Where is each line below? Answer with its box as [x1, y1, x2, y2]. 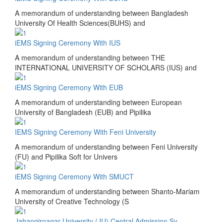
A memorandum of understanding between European [15, 97, 182, 107]
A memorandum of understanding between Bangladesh [15, 7, 188, 18]
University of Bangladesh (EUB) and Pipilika [15, 107, 151, 117]
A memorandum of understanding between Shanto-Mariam [15, 186, 200, 196]
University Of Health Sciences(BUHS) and [15, 17, 145, 28]
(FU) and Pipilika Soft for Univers [15, 151, 117, 162]
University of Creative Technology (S [15, 196, 129, 206]
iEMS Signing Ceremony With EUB [15, 82, 123, 92]
